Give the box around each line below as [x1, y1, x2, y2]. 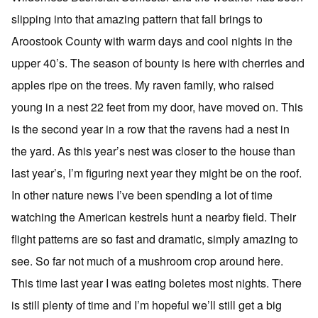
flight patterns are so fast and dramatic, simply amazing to [11, 230, 298, 247]
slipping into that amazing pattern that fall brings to [11, 10, 263, 27]
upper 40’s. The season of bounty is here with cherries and [11, 54, 305, 71]
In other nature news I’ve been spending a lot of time [11, 186, 273, 203]
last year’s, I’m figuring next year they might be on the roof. [11, 164, 302, 181]
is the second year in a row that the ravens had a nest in [11, 120, 290, 137]
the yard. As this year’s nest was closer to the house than [11, 142, 295, 159]
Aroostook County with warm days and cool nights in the [11, 32, 292, 49]
